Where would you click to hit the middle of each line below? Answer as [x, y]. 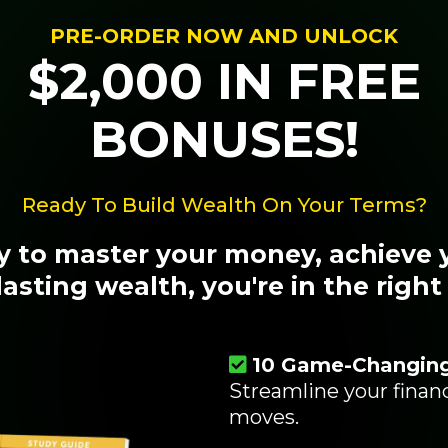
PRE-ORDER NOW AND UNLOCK [224, 36]
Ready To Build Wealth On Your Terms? [224, 205]
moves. [264, 417]
